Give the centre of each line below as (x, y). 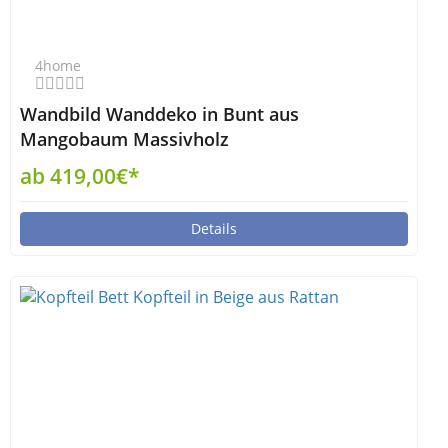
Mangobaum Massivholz (124, 139)
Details (214, 228)
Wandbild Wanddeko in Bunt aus (159, 114)
